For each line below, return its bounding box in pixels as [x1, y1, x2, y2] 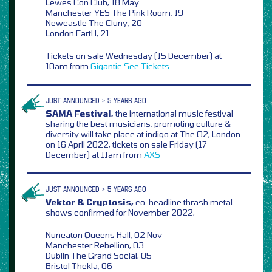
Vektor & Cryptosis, [46, 196, 134, 207]
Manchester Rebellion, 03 [46, 239, 144, 250]
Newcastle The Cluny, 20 [46, 17, 142, 28]
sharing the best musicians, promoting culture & [46, 118, 231, 129]
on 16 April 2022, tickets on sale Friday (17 [46, 138, 207, 149]
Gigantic [90, 60, 122, 71]
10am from [46, 60, 90, 71]
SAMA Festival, [46, 107, 114, 118]
